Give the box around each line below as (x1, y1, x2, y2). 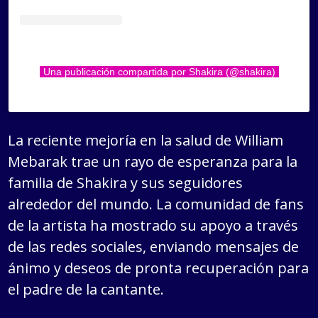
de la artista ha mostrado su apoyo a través (8, 215, 299, 235)
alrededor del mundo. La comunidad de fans (8, 194, 305, 214)
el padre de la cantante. (8, 279, 165, 299)
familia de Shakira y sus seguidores (8, 172, 243, 192)
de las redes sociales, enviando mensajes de (8, 236, 300, 256)
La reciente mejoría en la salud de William (8, 130, 284, 150)
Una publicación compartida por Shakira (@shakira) (43, 65, 275, 77)
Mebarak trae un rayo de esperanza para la (8, 151, 298, 171)
